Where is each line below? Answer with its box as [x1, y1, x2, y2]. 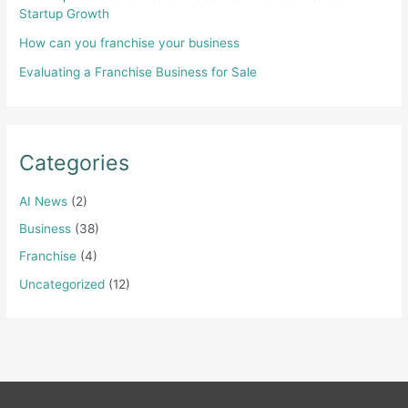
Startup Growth [19, 6, 110, 22]
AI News [19, 193, 68, 209]
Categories [19, 149, 130, 177]
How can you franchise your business [19, 36, 240, 51]
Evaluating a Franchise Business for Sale [19, 65, 258, 80]
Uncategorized [19, 276, 106, 291]
